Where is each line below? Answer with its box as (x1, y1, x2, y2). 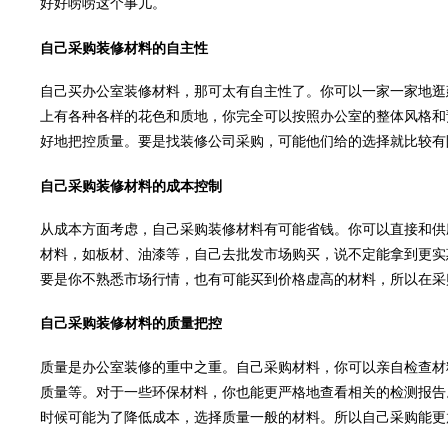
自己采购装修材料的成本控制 (40, 178, 222, 194)
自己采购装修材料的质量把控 (40, 316, 222, 332)
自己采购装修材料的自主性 (40, 40, 208, 56)
